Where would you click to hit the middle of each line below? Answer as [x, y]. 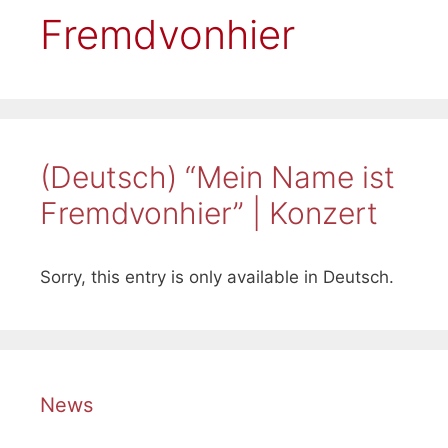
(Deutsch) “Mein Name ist [217, 176]
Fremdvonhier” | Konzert [209, 212]
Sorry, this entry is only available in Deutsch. [217, 276]
